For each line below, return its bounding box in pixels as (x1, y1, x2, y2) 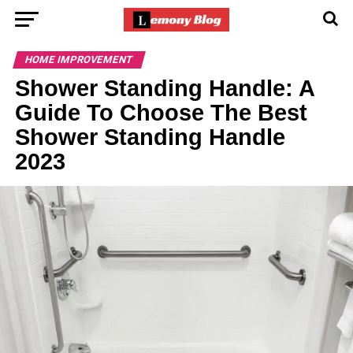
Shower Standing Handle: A (14, 76, 314, 101)
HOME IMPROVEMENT (23, 54, 135, 65)
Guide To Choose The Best (14, 100, 307, 125)
